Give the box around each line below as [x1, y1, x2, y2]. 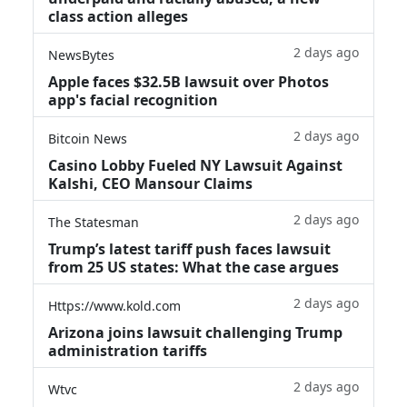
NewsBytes [48, 45, 114, 64]
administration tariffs [48, 340, 207, 361]
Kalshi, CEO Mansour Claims [48, 173, 253, 194]
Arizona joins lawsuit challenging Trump [48, 322, 342, 342]
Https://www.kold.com [48, 296, 181, 314]
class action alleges [48, 5, 188, 26]
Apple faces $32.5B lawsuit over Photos [48, 71, 329, 92]
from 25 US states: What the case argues [48, 256, 339, 277]
